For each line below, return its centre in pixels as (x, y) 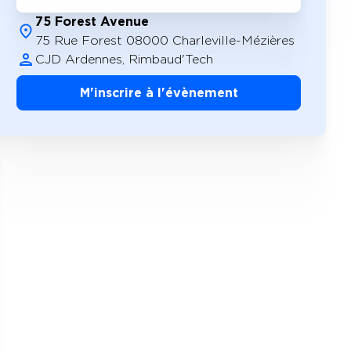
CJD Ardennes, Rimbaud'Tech (125, 59)
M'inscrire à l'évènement (159, 93)
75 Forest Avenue (92, 22)
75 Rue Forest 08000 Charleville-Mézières (165, 40)
